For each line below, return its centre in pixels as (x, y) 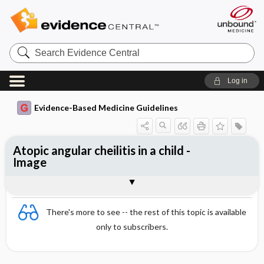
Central (24, 66)
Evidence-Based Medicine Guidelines (106, 108)
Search (24, 47)
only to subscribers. (132, 227)
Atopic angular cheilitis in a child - (101, 150)
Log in (237, 81)
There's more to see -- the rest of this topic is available (146, 212)
